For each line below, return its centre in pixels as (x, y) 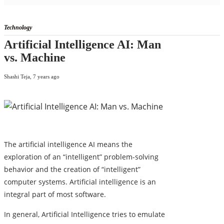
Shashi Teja (17, 76)
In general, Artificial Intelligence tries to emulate (84, 214)
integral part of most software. (55, 194)
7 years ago (46, 76)
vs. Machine (35, 57)
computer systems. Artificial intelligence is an (80, 182)
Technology (18, 27)
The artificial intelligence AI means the (68, 144)
